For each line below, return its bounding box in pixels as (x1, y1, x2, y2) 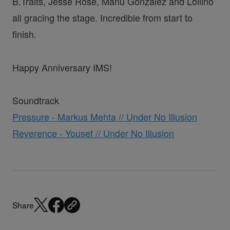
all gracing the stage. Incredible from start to (12, 11, 193, 25)
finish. (12, 27, 36, 41)
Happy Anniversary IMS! (12, 60, 112, 74)
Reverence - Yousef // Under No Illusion (12, 126, 174, 140)
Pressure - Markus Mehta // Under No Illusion (12, 109, 197, 123)
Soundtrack (12, 93, 59, 107)
